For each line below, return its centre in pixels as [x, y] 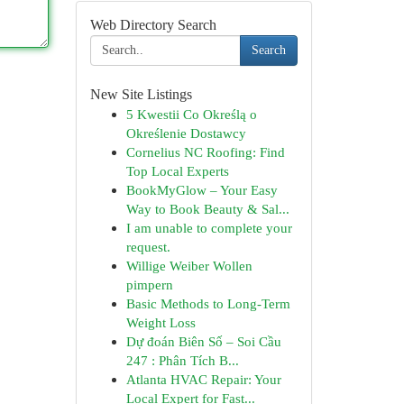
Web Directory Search [153, 25]
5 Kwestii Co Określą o [191, 114]
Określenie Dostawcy [186, 133]
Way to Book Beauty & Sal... [207, 209]
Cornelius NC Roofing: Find [205, 152]
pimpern [149, 285]
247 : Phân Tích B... [182, 360]
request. [148, 247]
